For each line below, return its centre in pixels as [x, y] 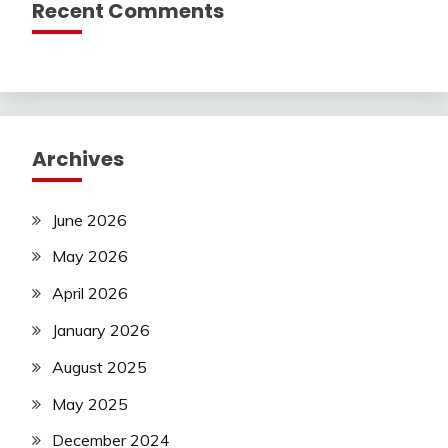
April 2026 [90, 293]
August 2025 [99, 366]
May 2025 [90, 403]
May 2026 [90, 256]
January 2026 [101, 330]
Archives [78, 158]
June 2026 [89, 219]
